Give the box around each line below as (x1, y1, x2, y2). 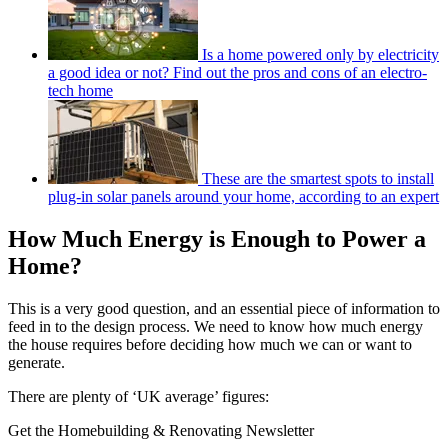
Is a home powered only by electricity (202, 46, 439, 64)
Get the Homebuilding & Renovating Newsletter (8, 422, 314, 440)
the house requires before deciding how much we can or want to (8, 336, 412, 354)
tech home (48, 82, 113, 100)
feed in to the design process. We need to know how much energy (8, 318, 423, 336)
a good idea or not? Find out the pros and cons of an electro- (48, 64, 427, 82)
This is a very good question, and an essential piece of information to (8, 300, 440, 318)
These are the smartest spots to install (202, 170, 434, 188)
